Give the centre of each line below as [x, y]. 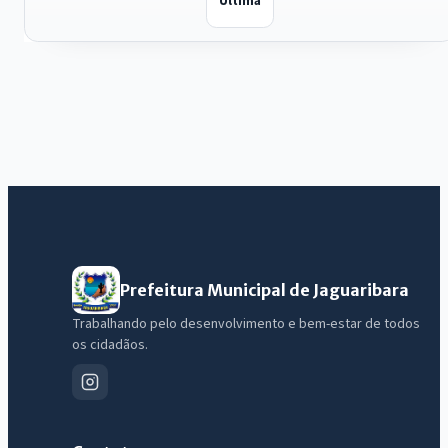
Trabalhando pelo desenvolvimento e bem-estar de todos [246, 324]
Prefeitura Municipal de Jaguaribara [264, 290]
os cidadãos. [110, 345]
